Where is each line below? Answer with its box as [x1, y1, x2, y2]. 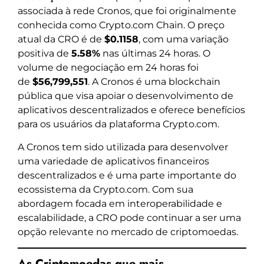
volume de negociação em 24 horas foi [18, 62, 199, 74]
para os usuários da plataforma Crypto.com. [18, 118, 219, 130]
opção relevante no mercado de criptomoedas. [18, 226, 238, 237]
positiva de [18, 48, 71, 60]
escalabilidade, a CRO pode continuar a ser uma [18, 212, 241, 223]
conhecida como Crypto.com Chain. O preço [18, 19, 225, 31]
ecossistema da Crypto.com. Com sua [18, 183, 193, 195]
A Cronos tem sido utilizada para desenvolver [18, 141, 228, 153]
